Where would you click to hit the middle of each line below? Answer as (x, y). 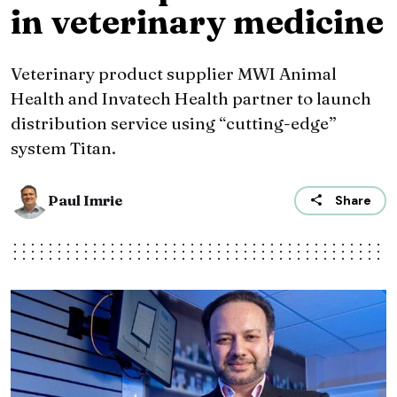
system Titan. (63, 148)
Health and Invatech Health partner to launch (191, 99)
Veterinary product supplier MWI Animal (174, 74)
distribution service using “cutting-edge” (174, 124)
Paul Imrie (85, 201)
